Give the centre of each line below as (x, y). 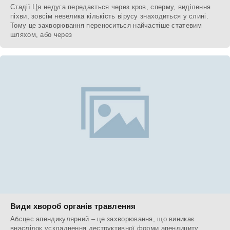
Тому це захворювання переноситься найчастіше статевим (106, 26)
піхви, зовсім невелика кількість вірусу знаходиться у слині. (109, 16)
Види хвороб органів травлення (73, 206)
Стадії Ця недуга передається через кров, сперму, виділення (111, 7)
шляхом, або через (41, 35)
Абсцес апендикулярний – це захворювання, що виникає (103, 219)
